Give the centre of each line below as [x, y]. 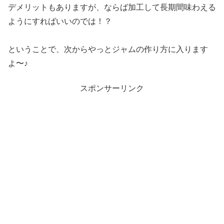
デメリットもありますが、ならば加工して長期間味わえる [112, 7]
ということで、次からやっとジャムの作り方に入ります [108, 49]
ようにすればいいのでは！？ [60, 21]
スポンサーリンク [112, 88]
